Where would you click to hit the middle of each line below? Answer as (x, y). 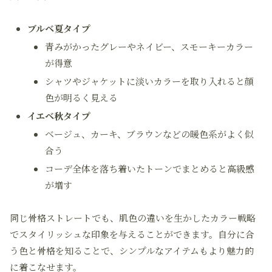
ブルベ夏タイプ (59, 28)
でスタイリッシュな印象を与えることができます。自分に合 (132, 234)
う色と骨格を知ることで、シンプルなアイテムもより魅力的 (132, 250)
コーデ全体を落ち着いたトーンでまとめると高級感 (150, 168)
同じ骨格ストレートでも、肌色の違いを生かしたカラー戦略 (133, 218)
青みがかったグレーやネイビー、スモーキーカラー (149, 46)
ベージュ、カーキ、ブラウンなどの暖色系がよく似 (149, 134)
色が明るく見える (81, 97)
